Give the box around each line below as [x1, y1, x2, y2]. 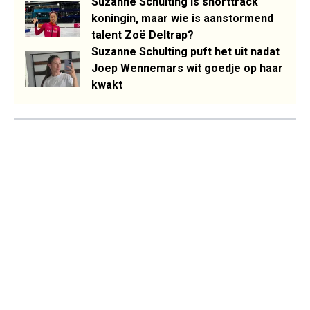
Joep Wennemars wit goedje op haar [91, 62, 283, 75]
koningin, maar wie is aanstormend [91, 12, 273, 26]
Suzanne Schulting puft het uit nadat [91, 45, 280, 59]
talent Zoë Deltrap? [91, 28, 194, 42]
